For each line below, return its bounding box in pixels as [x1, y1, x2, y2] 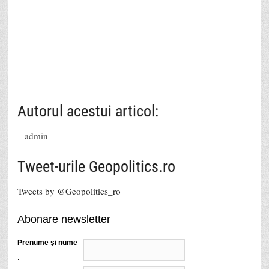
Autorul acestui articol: [17, 101, 159, 120]
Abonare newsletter [17, 213, 110, 225]
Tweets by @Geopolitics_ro [17, 184, 121, 197]
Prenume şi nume [17, 238, 77, 247]
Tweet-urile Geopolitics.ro [17, 157, 175, 175]
